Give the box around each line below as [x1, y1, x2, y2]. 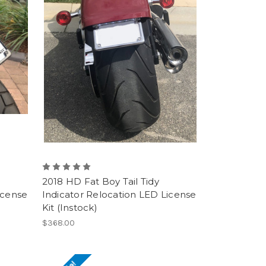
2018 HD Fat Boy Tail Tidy [42, 175, 159, 187]
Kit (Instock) [42, 201, 97, 213]
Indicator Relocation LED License [42, 188, 197, 200]
